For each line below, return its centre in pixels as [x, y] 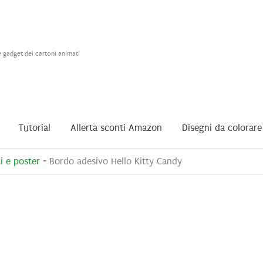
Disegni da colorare [222, 128]
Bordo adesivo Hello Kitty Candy [116, 161]
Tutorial [34, 128]
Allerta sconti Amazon [116, 128]
